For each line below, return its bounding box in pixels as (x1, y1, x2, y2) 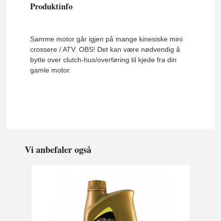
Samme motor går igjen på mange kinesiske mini (30, 35, 183, 43)
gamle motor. (30, 66, 74, 74)
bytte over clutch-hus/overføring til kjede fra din (30, 56, 177, 64)
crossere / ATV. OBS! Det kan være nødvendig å (30, 45, 181, 54)
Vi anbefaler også (25, 142, 92, 156)
